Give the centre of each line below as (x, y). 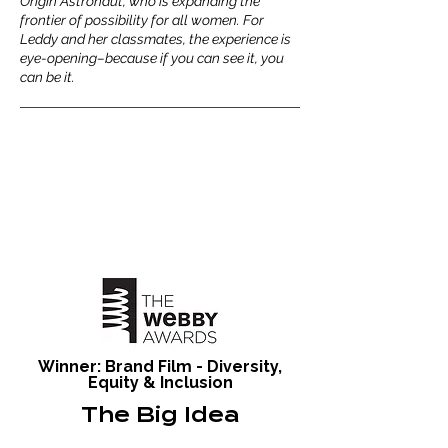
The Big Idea (160, 415)
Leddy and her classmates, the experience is (155, 39)
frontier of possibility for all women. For (142, 20)
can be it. (47, 77)
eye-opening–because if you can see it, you (152, 58)
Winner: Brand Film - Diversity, (160, 366)
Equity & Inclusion (160, 382)
